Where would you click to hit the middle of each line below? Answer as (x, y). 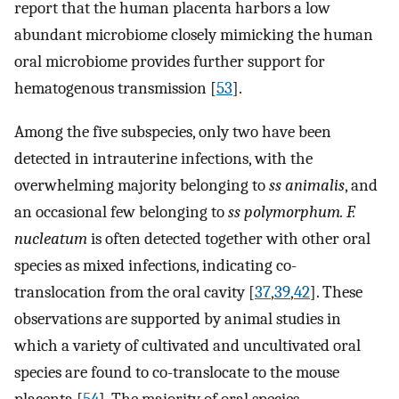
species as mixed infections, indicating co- (155, 266)
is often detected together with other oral (229, 239)
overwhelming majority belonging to (142, 186)
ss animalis (307, 186)
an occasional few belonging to (121, 212)
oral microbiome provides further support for (170, 62)
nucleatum (51, 239)
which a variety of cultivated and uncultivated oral (187, 346)
